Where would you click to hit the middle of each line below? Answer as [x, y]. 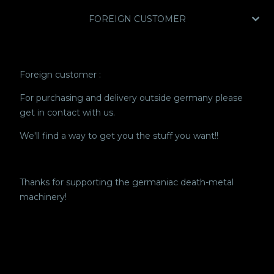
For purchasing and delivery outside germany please [131, 98]
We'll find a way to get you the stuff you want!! [119, 136]
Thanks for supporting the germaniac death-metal [127, 182]
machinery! [43, 197]
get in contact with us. [67, 113]
